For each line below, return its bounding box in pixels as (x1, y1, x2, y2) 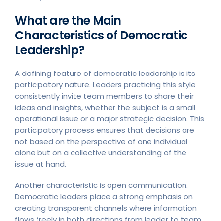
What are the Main (15, 12, 121, 29)
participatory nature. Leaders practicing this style (15, 79, 196, 90)
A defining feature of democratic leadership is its (15, 68, 195, 78)
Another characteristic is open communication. (15, 180, 188, 190)
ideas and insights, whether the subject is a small (15, 102, 195, 112)
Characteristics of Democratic (15, 27, 188, 43)
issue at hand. (15, 158, 66, 169)
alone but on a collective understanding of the (15, 147, 186, 158)
